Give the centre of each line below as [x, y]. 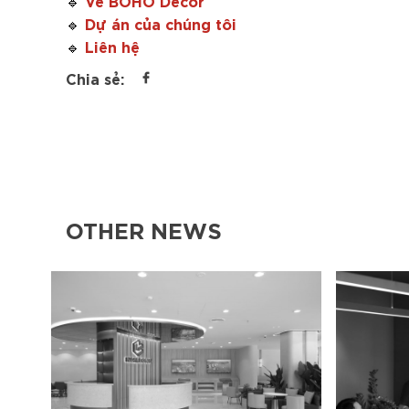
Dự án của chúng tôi [161, 22]
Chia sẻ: [95, 77]
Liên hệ [112, 45]
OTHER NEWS [144, 228]
